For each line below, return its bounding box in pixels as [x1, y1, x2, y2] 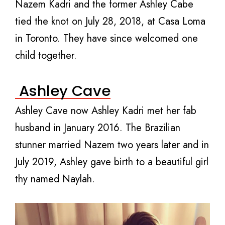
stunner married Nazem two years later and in [15, 137, 209, 152]
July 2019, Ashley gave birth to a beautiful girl [15, 154, 208, 169]
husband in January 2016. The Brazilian [15, 120, 180, 135]
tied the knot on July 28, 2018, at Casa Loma [15, 14, 205, 29]
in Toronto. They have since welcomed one [15, 31, 198, 46]
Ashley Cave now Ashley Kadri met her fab [15, 103, 196, 118]
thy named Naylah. [15, 171, 95, 186]
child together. [15, 48, 77, 63]
